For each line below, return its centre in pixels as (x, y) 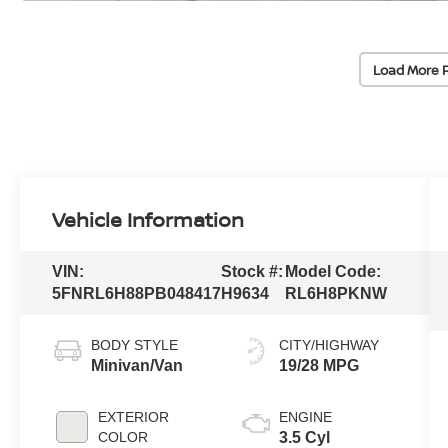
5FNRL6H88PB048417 (137, 294)
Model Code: (332, 272)
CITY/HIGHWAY (328, 345)
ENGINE (305, 417)
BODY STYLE (135, 345)
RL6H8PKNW (335, 294)
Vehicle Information (148, 220)
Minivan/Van (137, 366)
